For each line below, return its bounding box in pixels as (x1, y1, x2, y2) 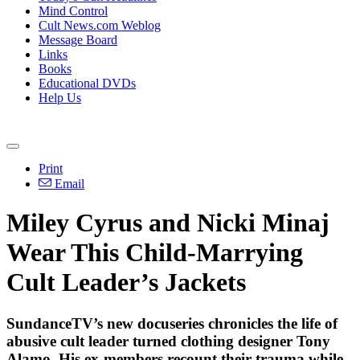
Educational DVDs (39, 76, 136, 90)
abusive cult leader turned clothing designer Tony (6, 332, 330, 350)
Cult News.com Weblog (39, 18, 161, 32)
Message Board (39, 33, 117, 47)
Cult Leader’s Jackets (6, 268, 246, 297)
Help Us (39, 91, 81, 104)
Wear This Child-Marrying (6, 238, 303, 268)
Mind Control (39, 4, 108, 18)
